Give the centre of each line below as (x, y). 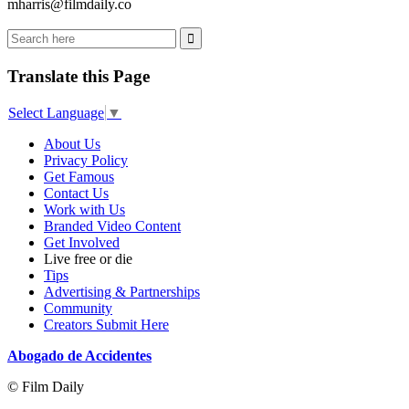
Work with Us (84, 210)
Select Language (56, 113)
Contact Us (76, 194)
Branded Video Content (112, 226)
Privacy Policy (86, 161)
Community (78, 309)
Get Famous (79, 177)
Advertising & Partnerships (122, 292)
